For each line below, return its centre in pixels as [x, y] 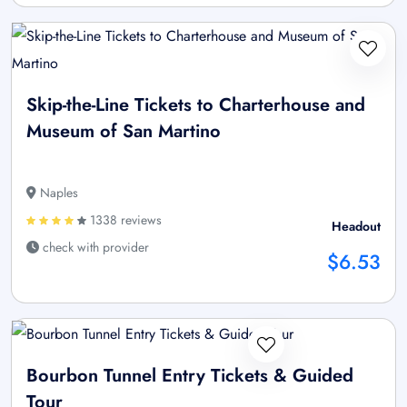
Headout [356, 227]
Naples [57, 193]
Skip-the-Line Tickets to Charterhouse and [196, 105]
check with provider [94, 248]
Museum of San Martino [124, 132]
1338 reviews [124, 220]
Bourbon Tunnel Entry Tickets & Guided [190, 375]
